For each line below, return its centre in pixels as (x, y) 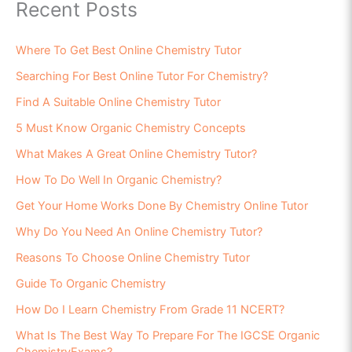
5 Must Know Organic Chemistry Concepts (131, 128)
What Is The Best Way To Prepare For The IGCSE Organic (168, 336)
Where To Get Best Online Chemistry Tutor (128, 51)
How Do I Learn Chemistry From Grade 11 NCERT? (150, 310)
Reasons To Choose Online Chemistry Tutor (133, 258)
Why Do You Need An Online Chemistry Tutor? (139, 232)
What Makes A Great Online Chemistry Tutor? (136, 154)
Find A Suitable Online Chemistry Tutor (118, 103)
